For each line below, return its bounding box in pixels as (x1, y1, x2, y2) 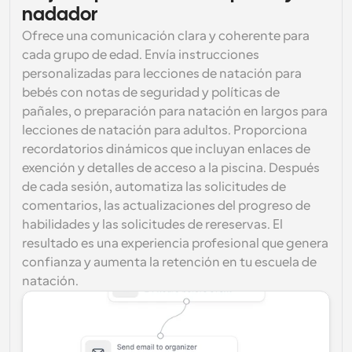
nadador (22, 6, 97, 24)
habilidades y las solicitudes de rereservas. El (22, 218, 283, 232)
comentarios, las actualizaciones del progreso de (22, 199, 310, 213)
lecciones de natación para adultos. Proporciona (22, 123, 307, 137)
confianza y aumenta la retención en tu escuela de (22, 255, 317, 269)
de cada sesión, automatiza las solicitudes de (22, 180, 286, 194)
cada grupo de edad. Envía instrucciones (22, 48, 259, 62)
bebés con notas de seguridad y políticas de (22, 86, 280, 100)
